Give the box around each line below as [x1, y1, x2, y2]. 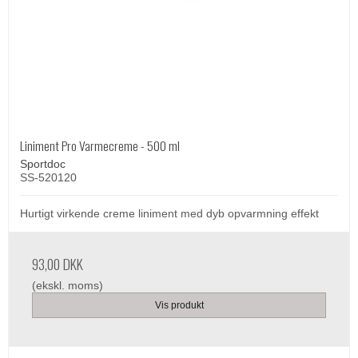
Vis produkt [154, 300, 204, 312]
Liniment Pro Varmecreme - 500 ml [20, 136, 180, 156]
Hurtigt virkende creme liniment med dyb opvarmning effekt [20, 207, 319, 221]
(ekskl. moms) [32, 279, 103, 292]
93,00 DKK [32, 253, 83, 275]
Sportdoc [20, 157, 66, 171]
